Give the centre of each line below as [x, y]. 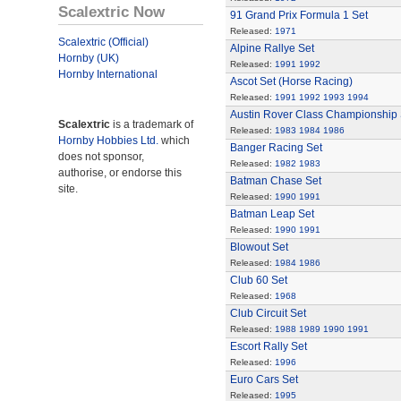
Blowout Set [259, 247]
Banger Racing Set [276, 148]
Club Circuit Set [268, 313]
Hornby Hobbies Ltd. [108, 141]
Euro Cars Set [264, 380]
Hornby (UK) [89, 58]
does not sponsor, [101, 157]
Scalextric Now [111, 12]
